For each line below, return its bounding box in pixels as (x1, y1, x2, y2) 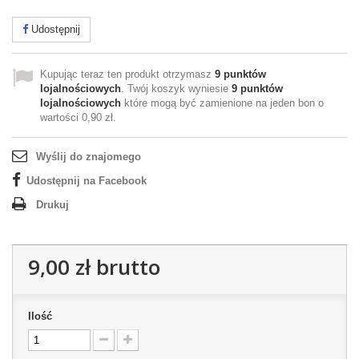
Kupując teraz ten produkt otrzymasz (40, 68, 215, 80)
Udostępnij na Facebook (26, 175, 147, 187)
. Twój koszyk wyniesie (121, 83, 232, 95)
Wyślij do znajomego (36, 151, 141, 163)
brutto (91, 252, 160, 281)
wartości (40, 111, 82, 123)
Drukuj (36, 199, 69, 211)
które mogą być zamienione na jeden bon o (121, 97, 324, 109)
